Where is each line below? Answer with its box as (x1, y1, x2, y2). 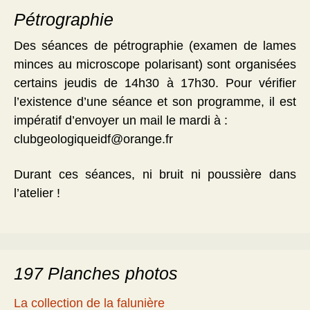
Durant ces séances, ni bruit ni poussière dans (14, 167, 296, 182)
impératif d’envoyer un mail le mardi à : (14, 113, 228, 128)
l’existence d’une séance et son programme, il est (14, 95, 296, 109)
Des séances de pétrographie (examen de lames (14, 39, 296, 53)
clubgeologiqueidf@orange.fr (14, 132, 180, 147)
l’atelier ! (14, 186, 60, 201)
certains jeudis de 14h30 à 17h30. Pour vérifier (14, 76, 296, 91)
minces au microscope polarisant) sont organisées (14, 57, 296, 72)
